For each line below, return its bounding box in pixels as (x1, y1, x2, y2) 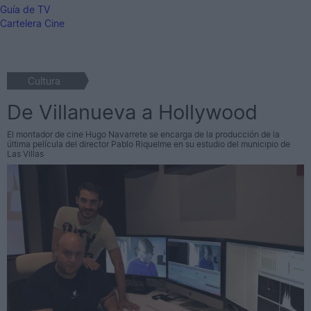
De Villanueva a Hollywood (7, 100, 258, 125)
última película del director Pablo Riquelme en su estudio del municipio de (7, 139, 290, 150)
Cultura (28, 75, 60, 87)
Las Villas (7, 149, 44, 160)
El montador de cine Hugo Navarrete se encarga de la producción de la (7, 129, 280, 140)
